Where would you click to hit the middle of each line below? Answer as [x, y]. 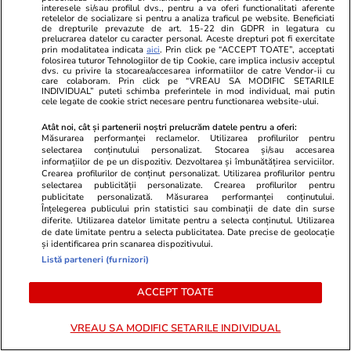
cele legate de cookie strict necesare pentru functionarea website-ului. [181, 101]
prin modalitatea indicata [94, 49]
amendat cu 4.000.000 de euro [112, 144]
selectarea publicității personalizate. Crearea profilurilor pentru [188, 185]
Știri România [44, 98]
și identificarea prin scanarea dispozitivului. [128, 244]
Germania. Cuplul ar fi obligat [108, 14]
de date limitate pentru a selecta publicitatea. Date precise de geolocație [188, 232]
